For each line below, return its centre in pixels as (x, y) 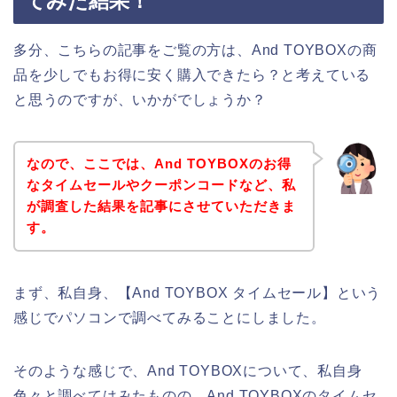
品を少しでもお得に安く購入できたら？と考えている (192, 74)
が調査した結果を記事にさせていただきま (161, 206)
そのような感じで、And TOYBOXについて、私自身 (188, 371)
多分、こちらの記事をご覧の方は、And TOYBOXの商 (195, 50)
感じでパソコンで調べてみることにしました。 (170, 318)
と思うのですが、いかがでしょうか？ (140, 99)
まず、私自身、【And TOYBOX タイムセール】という (198, 293)
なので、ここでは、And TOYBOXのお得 (159, 164)
